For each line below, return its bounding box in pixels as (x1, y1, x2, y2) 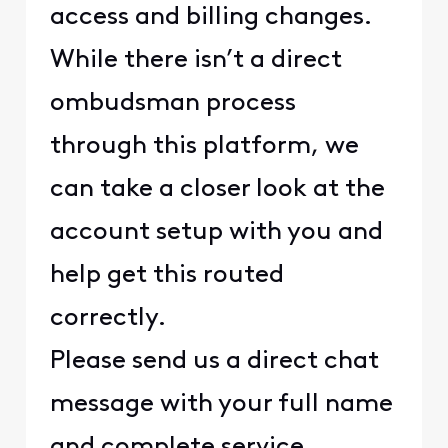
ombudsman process (49, 91, 296, 117)
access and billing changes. (49, 5, 372, 31)
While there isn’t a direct (49, 48, 342, 74)
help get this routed (49, 263, 284, 289)
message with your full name (49, 392, 393, 418)
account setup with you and (49, 220, 383, 246)
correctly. (49, 306, 172, 332)
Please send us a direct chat (49, 349, 379, 375)
